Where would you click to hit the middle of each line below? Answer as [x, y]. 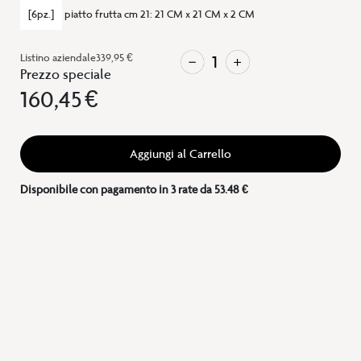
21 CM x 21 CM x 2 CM [205, 15]
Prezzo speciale [66, 75]
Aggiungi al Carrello [180, 154]
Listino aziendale [58, 58]
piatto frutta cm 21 [107, 15]
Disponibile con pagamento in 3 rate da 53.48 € [134, 190]
